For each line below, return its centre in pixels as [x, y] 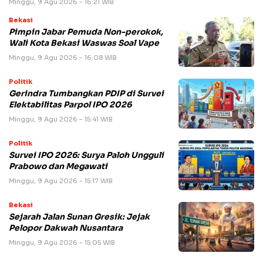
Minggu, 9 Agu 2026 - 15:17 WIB [61, 181]
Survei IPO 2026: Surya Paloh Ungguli [86, 156]
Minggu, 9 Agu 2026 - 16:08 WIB [63, 58]
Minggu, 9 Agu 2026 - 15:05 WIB [62, 243]
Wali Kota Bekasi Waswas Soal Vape [84, 43]
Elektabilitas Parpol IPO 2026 [70, 105]
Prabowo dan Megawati [58, 167]
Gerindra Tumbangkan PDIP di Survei [86, 94]
